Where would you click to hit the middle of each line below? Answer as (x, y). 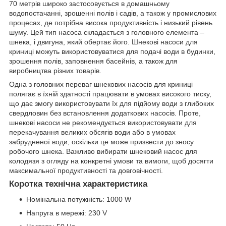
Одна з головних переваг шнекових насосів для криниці (101, 84)
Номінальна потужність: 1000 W (79, 199)
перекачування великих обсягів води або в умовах (92, 132)
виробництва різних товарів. (55, 70)
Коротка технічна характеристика (78, 184)
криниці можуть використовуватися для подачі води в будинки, (112, 51)
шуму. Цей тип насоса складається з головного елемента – (107, 32)
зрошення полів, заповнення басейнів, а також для (93, 61)
